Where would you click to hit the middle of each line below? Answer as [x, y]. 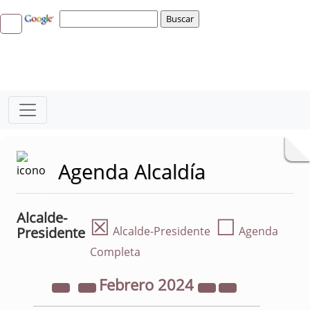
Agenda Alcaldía [132, 171]
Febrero [128, 285]
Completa [115, 252]
